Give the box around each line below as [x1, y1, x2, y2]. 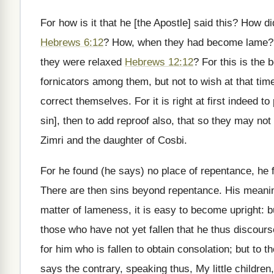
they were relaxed [40, 56, 125, 68]
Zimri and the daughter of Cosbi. [40, 135, 187, 146]
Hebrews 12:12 [125, 56, 193, 68]
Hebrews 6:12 [40, 37, 103, 48]
